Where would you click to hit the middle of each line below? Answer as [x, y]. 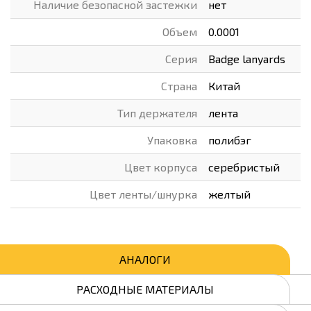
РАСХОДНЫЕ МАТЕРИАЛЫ [145, 289]
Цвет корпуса [161, 167]
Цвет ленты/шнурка [143, 194]
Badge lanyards [247, 59]
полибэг [230, 140]
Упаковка [172, 140]
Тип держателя [157, 113]
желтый [229, 194]
